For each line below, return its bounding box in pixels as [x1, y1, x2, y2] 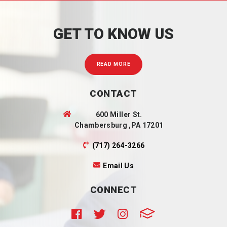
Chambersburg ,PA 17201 [74, 121, 164, 129]
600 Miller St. [95, 110, 142, 119]
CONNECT [90, 184, 137, 196]
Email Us [103, 162, 134, 170]
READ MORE [96, 61, 131, 67]
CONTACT [90, 88, 137, 99]
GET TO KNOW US [53, 25, 174, 43]
